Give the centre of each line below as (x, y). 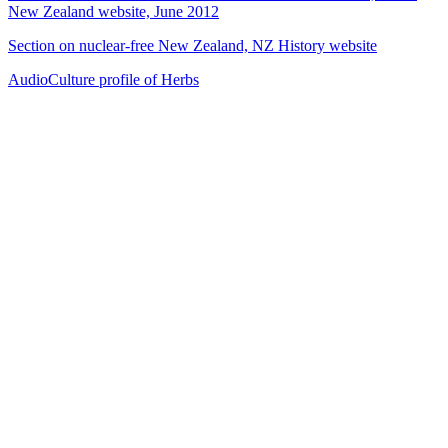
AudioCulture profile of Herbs (103, 79)
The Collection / (59, 242)
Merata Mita (46, 260)
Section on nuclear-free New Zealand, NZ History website (192, 45)
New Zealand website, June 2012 (113, 11)
